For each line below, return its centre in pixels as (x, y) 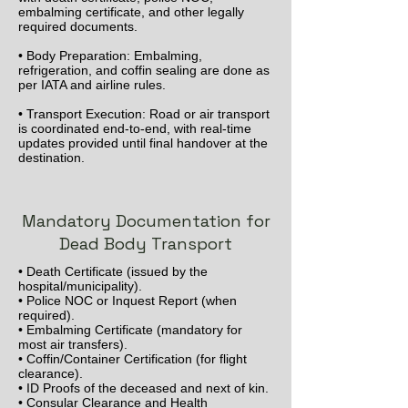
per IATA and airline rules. (92, 85)
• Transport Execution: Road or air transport (144, 114)
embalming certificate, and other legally (131, 12)
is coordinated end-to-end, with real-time (135, 128)
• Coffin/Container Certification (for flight (133, 359)
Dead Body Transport (146, 244)
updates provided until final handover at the (143, 143)
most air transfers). (73, 344)
